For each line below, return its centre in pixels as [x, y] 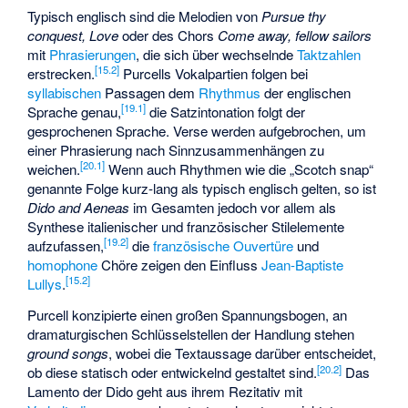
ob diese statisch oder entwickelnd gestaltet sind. [173, 372]
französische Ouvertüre [224, 245]
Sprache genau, [75, 111]
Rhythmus [230, 92]
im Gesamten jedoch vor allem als [233, 207]
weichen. [54, 168]
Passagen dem [150, 92]
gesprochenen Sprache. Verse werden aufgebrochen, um [197, 130]
